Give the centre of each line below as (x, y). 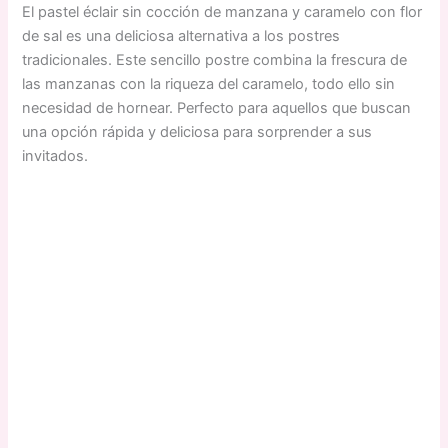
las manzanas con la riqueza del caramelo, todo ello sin (209, 84)
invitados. (55, 156)
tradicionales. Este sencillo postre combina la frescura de (215, 60)
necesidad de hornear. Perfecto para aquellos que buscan (217, 108)
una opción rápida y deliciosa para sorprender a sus (197, 132)
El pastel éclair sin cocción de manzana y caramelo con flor (222, 12)
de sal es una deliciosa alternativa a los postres (181, 36)
